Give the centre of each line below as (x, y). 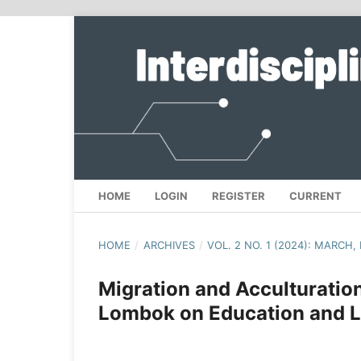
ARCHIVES (169, 245)
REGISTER (239, 196)
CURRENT (315, 196)
